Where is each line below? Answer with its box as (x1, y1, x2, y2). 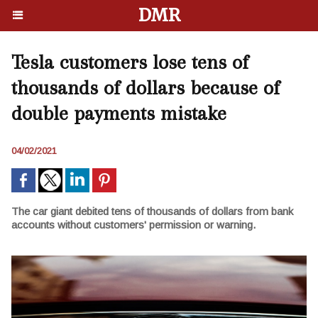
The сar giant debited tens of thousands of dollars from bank (11, 205, 293, 217)
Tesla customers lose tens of (11, 50, 248, 74)
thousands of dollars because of (11, 76, 280, 99)
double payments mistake (11, 102, 226, 125)
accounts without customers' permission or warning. (11, 219, 256, 231)
